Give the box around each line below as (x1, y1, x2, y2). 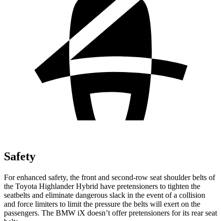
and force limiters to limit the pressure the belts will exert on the (4, 199, 200, 208)
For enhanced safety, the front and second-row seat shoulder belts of (4, 173, 215, 182)
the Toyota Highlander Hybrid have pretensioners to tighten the (4, 182, 200, 190)
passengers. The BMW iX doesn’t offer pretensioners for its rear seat (4, 208, 217, 217)
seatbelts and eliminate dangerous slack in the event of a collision (4, 190, 205, 199)
